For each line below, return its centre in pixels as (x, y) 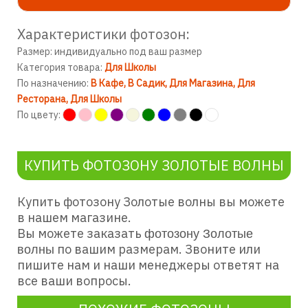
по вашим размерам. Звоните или (157, 249)
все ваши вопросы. (74, 281)
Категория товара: (61, 67)
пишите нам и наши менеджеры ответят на (148, 265)
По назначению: (54, 83)
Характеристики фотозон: (103, 34)
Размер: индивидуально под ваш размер (110, 52)
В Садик (146, 83)
